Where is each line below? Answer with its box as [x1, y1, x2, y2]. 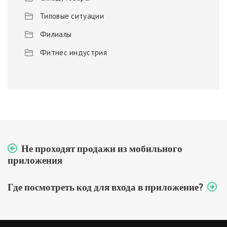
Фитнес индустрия [40, 48, 107, 58]
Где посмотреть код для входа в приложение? [8, 180, 203, 194]
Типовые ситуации [40, 11, 104, 21]
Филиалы [40, 29, 72, 40]
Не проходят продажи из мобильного [21, 142, 182, 155]
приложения [8, 154, 62, 167]
